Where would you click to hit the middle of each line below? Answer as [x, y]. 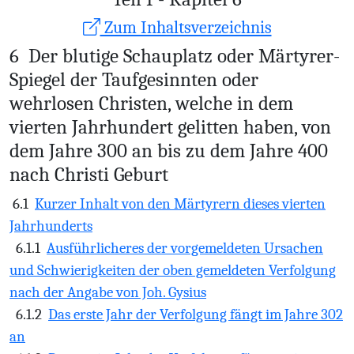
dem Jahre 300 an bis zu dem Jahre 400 [169, 151]
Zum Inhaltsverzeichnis [186, 27]
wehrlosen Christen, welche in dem [151, 103]
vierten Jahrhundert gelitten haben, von [170, 127]
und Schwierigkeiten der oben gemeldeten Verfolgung [173, 270]
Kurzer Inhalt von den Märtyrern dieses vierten [180, 204]
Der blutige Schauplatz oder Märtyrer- [184, 56]
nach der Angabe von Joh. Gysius [108, 292]
